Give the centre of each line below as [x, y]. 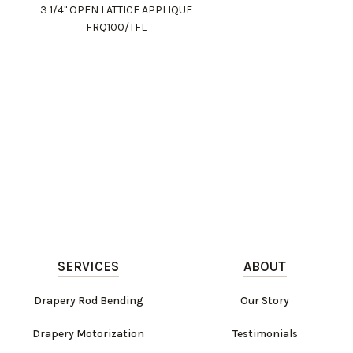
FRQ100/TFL [117, 28]
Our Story [265, 301]
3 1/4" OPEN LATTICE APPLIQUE [117, 10]
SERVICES [88, 267]
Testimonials [265, 334]
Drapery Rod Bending [88, 301]
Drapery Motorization [88, 334]
